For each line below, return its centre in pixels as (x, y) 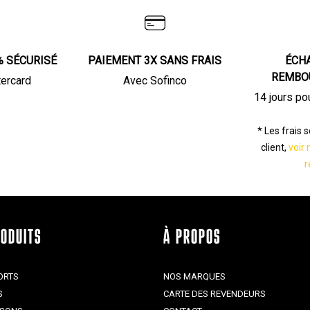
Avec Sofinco (155, 81)
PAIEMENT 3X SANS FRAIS (155, 61)
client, (274, 147)
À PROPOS (192, 238)
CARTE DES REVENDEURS (214, 294)
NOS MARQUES (194, 276)
